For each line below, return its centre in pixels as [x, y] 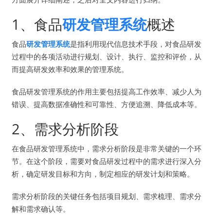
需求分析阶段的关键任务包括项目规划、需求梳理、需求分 [107, 196]
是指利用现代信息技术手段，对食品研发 [136, 44]
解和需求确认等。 [41, 209]
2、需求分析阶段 [65, 128]
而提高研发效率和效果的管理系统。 [70, 69]
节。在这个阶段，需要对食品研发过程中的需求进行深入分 [107, 161]
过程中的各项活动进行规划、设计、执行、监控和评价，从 [107, 56]
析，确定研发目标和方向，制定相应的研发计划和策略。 [103, 173]
